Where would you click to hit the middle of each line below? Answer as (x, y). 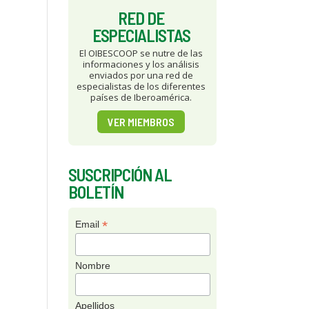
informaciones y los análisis (141, 64)
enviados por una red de (141, 75)
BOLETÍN (96, 191)
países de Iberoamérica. (141, 97)
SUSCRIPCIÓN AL (120, 174)
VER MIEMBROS (141, 121)
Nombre (92, 265)
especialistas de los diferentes (141, 86)
